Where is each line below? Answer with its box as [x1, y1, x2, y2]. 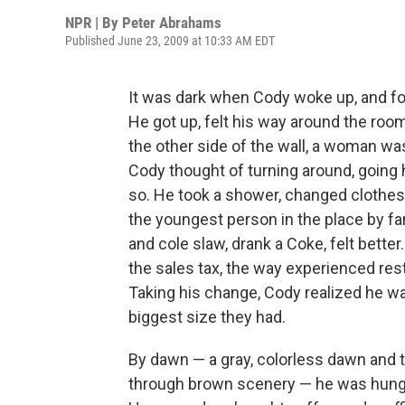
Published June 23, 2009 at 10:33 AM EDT [65, 33, 275, 48]
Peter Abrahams [122, 14, 221, 32]
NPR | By [65, 14, 122, 32]
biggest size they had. [128, 307, 286, 326]
